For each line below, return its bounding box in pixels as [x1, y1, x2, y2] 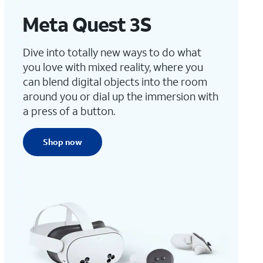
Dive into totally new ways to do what [23, 45, 202, 59]
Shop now [43, 136, 83, 147]
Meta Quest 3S [22, 11, 152, 37]
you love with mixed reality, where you [23, 60, 204, 74]
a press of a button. [23, 104, 116, 118]
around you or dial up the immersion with [23, 89, 219, 103]
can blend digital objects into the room [23, 75, 208, 89]
